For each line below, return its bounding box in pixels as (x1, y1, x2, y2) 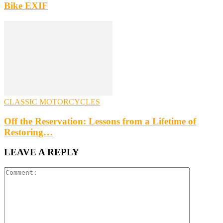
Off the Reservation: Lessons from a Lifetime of (4, 115, 196, 126)
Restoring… (4, 126, 53, 137)
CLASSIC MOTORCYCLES (4, 98, 100, 107)
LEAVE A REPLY (4, 147, 79, 158)
